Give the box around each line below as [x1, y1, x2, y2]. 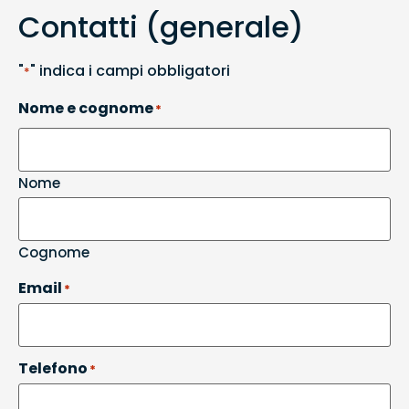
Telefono [18, 357, 88, 379]
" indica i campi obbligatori [30, 60, 230, 82]
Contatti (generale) [18, 6, 304, 48]
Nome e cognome [18, 97, 153, 119]
